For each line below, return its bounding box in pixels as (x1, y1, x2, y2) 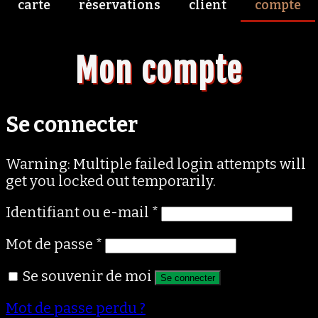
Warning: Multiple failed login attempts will (6, 155, 306, 172)
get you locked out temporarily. (6, 172, 216, 190)
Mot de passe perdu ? (6, 299, 146, 317)
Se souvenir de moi (23, 267, 152, 285)
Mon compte (75, 50, 243, 91)
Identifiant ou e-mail (6, 203, 152, 221)
